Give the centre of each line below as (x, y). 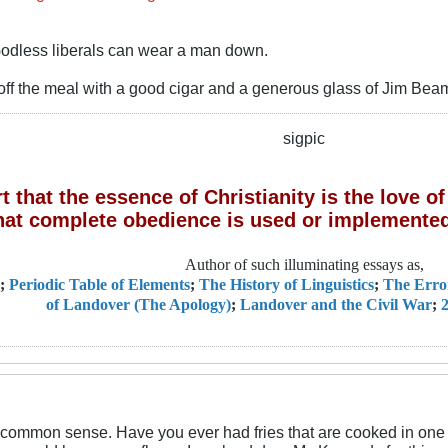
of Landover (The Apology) (138, 304)
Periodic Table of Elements (99, 284)
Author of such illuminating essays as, (304, 264)
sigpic (304, 137)
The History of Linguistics (286, 284)
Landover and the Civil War (335, 304)
